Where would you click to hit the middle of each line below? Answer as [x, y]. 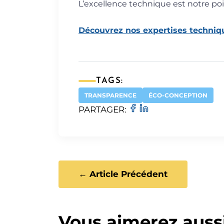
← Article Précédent [123, 174]
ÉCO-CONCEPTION [178, 95]
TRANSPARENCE [110, 95]
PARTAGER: [102, 109]
